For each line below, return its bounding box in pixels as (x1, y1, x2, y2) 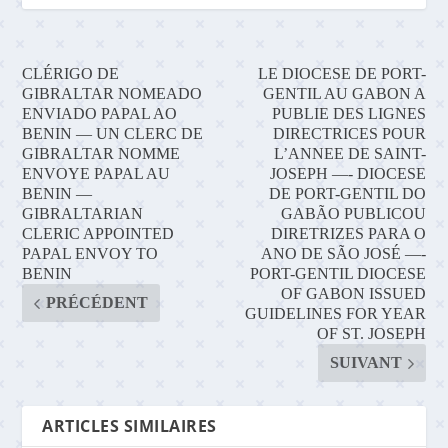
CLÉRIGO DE (22, 65, 120, 83)
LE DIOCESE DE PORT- (257, 65, 426, 83)
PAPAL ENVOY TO (22, 245, 159, 263)
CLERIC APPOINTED (22, 225, 175, 243)
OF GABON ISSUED (280, 285, 426, 303)
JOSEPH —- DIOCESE (269, 165, 426, 183)
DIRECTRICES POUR (272, 125, 426, 143)
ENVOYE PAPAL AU (22, 165, 171, 183)
